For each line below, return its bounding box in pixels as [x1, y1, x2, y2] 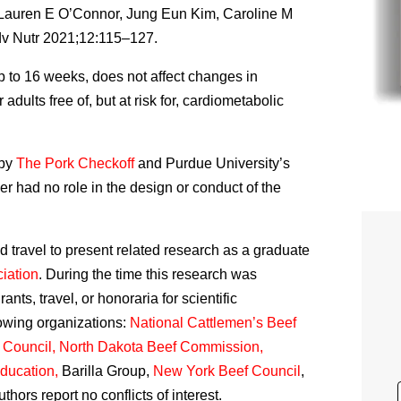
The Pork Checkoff [16, 156, 134, 171]
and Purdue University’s [134, 156, 290, 171]
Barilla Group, [58, 363, 153, 379]
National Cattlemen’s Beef [130, 315, 296, 330]
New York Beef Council [153, 363, 301, 379]
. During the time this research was [38, 267, 257, 282]
